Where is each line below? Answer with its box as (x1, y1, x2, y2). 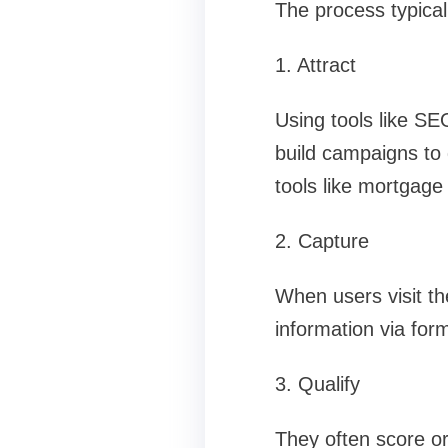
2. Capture (274, 230, 369, 253)
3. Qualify (274, 373, 360, 396)
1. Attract (274, 54, 356, 77)
